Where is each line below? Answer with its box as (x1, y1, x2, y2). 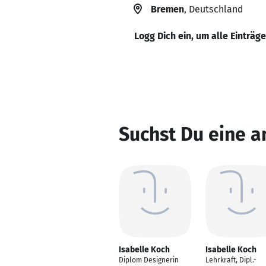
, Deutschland (184, 4, 243, 15)
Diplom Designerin (119, 256, 179, 264)
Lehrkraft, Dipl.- (205, 256, 256, 264)
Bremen (151, 4, 184, 15)
